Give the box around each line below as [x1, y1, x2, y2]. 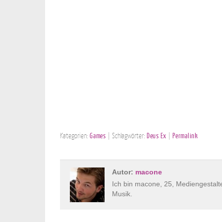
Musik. [112, 190, 132, 198]
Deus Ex [146, 131, 167, 140]
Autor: [112, 168, 135, 176]
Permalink [172, 131, 198, 140]
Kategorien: [60, 131, 90, 140]
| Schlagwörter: [106, 131, 147, 140]
